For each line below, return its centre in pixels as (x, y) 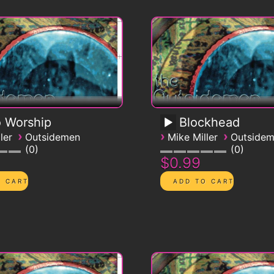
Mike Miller (192, 137)
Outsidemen (52, 137)
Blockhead (209, 123)
